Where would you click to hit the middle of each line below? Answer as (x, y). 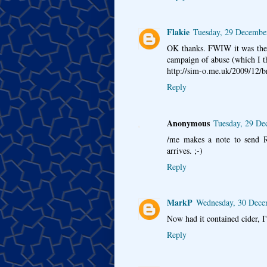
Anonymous (188, 123)
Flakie (178, 32)
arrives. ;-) (185, 150)
